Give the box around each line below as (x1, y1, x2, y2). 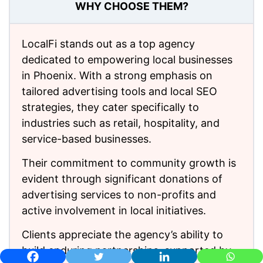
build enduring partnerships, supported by (22, 244, 231, 257)
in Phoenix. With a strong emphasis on (22, 69, 213, 82)
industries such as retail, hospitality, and (22, 116, 220, 129)
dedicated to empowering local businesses (22, 53, 232, 66)
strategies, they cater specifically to (22, 100, 199, 113)
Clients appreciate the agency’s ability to (22, 228, 223, 241)
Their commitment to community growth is (22, 156, 236, 169)
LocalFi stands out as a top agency (22, 37, 195, 50)
